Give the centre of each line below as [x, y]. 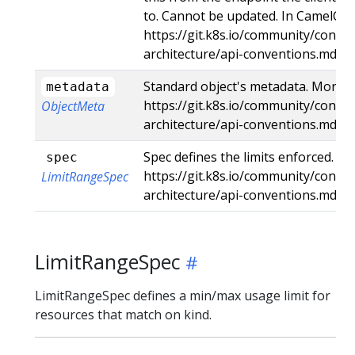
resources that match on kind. [123, 314]
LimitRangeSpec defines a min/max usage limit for [183, 295]
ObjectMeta [73, 106]
